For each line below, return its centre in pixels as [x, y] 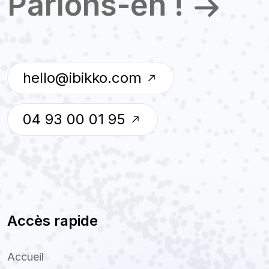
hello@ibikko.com [82, 77]
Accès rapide [53, 220]
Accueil [26, 256]
